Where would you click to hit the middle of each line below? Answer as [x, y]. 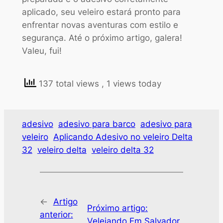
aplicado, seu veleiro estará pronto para [101, 12]
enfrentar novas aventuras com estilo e [100, 25]
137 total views [69, 84]
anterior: [56, 214]
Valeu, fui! [42, 51]
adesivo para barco [97, 124]
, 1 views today [131, 84]
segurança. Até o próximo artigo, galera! [102, 38]
